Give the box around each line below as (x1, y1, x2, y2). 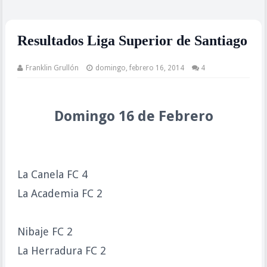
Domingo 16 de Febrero (54, 108, 213, 125)
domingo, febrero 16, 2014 (95, 64, 184, 72)
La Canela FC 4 (17, 168, 88, 181)
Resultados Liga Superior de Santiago (17, 33, 247, 48)
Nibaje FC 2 (17, 225, 73, 238)
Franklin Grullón (25, 64, 79, 72)
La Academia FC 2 (17, 187, 103, 200)
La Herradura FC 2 (17, 244, 106, 257)
